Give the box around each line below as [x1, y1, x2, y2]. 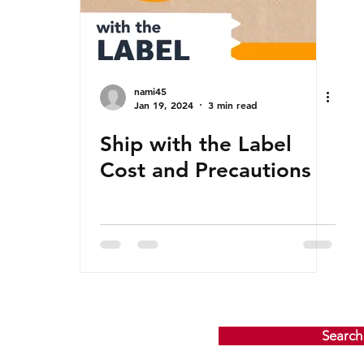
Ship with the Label [100, 132, 292, 158]
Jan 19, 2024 [134, 98, 193, 112]
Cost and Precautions [100, 158, 311, 184]
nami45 [134, 84, 167, 97]
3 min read [208, 98, 258, 112]
